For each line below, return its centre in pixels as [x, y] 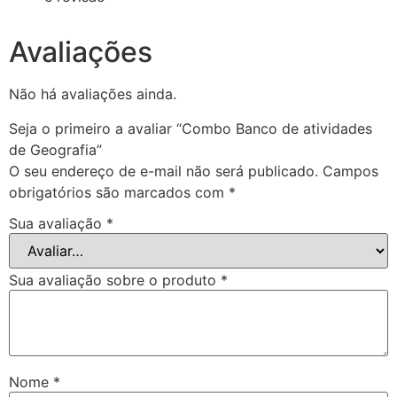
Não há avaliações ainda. [93, 94]
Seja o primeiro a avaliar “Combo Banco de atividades [191, 128]
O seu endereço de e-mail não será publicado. [163, 171]
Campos [350, 171]
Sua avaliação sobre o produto [115, 280]
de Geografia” [55, 149]
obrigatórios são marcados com [119, 192]
